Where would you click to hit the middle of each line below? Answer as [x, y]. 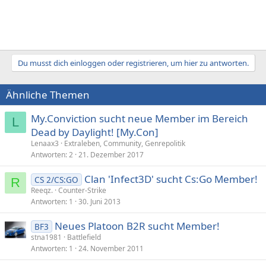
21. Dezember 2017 [111, 154]
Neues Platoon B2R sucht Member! [137, 226]
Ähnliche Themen [48, 94]
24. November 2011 [111, 248]
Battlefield [84, 237]
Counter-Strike [82, 190]
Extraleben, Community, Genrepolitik [125, 143]
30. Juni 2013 [99, 201]
